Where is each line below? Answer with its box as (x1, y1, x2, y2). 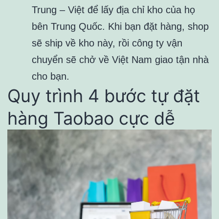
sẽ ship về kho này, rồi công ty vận (32, 37, 182, 48)
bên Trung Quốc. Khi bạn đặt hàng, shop (32, 21, 209, 32)
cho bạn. (32, 70, 69, 82)
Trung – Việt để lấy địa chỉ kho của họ (32, 4, 195, 15)
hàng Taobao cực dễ (7, 107, 175, 129)
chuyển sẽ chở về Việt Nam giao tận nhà (32, 54, 209, 65)
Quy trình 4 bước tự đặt (7, 85, 200, 107)
